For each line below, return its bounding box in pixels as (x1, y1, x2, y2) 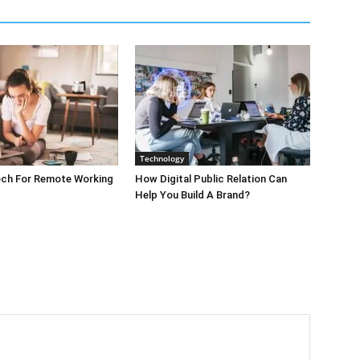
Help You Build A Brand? (135, 189, 250, 201)
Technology (140, 153, 184, 164)
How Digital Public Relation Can (135, 173, 287, 185)
